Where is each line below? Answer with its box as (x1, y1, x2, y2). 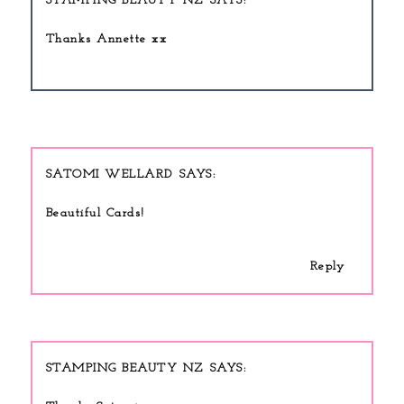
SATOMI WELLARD (45, 168, 173, 182)
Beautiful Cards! (45, 207, 145, 221)
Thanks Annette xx (45, 32, 168, 46)
